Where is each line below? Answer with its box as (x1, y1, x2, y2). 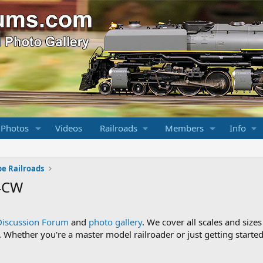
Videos (55, 122, 82, 134)
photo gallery (89, 216, 142, 228)
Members (164, 122, 204, 134)
